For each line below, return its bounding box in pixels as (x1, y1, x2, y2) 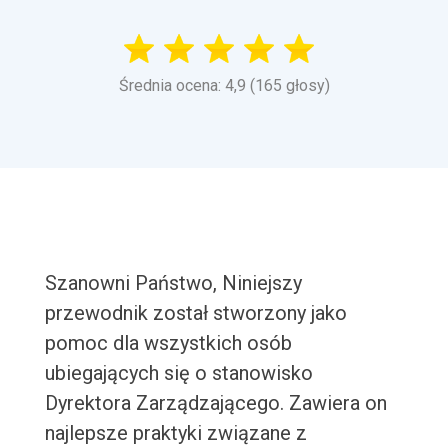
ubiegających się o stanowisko (44, 361, 313, 386)
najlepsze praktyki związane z (44, 421, 307, 446)
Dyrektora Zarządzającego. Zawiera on (44, 391, 387, 416)
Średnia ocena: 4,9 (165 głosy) (118, 76, 330, 96)
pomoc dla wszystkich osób (44, 331, 292, 356)
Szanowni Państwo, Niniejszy (44, 271, 302, 296)
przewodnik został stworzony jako (44, 301, 347, 326)
